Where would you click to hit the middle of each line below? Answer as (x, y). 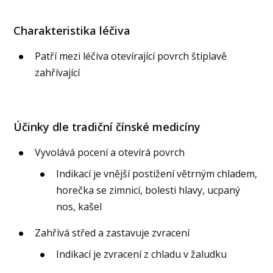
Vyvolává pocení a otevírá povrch (110, 152)
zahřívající (58, 73)
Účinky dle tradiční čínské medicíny (107, 126)
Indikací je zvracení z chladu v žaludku (142, 254)
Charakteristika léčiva (72, 31)
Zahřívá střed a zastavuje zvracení (112, 232)
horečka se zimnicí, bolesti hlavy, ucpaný (148, 190)
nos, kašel (79, 206)
